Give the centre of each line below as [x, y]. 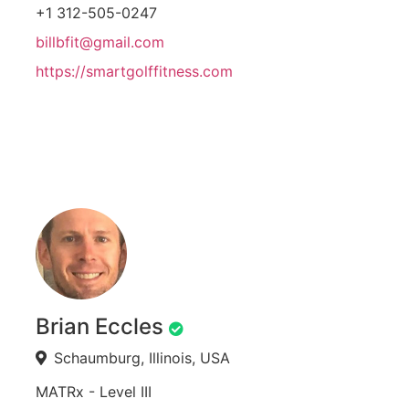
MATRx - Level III [94, 392]
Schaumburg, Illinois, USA [142, 358]
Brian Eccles [100, 327]
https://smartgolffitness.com [134, 72]
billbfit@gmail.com [100, 42]
